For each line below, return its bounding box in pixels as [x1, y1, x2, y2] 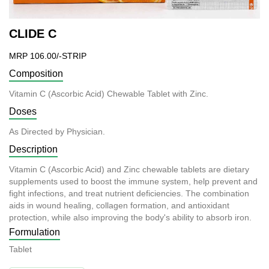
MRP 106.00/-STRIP [9, 50, 86, 61]
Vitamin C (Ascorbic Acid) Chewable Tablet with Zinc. [9, 88, 208, 98]
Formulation [9, 226, 60, 237]
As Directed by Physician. [9, 126, 105, 136]
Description [9, 144, 58, 154]
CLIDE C [9, 26, 56, 40]
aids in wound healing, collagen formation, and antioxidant [9, 200, 229, 210]
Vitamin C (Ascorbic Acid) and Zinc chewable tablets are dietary [9, 164, 249, 174]
